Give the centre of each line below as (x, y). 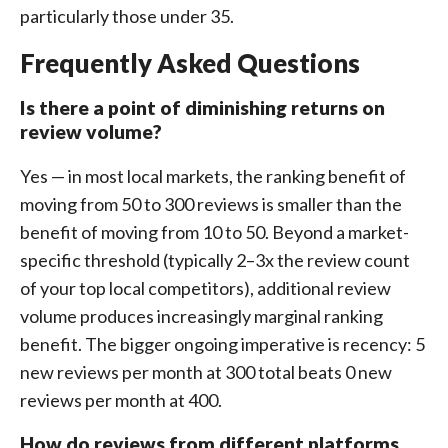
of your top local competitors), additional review (205, 288)
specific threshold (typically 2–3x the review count (215, 260)
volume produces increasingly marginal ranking (201, 316)
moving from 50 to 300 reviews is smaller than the (211, 204)
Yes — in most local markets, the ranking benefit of (213, 176)
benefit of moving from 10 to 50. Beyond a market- (214, 232)
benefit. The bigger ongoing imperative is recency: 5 (222, 344)
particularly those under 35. (127, 16)
